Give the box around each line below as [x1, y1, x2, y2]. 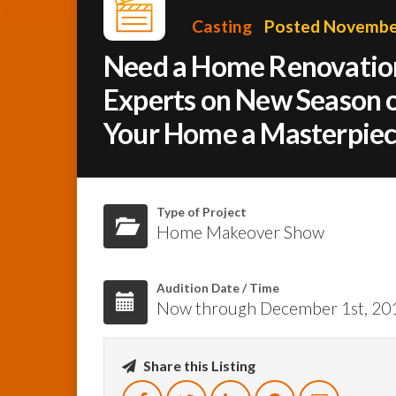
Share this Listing [141, 356, 255, 374]
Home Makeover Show [156, 221, 324, 242]
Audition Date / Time [156, 280, 279, 295]
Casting [192, 15, 252, 36]
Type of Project [156, 204, 247, 219]
